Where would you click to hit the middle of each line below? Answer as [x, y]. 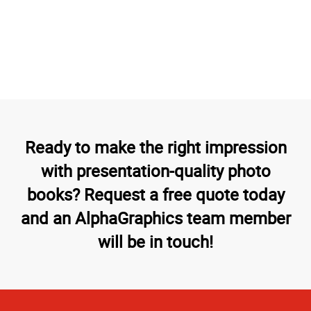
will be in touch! [155, 241]
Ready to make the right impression [155, 146]
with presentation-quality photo [155, 170]
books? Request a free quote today [155, 194]
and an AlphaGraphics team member [155, 217]
